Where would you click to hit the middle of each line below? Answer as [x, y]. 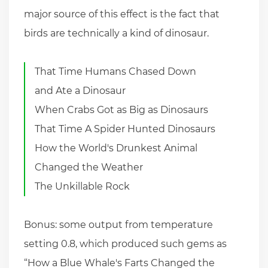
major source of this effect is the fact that [122, 14]
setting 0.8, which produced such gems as [125, 243]
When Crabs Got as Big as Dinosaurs [122, 109]
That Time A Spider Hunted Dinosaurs [125, 129]
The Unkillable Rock [83, 186]
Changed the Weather [89, 167]
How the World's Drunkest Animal [116, 148]
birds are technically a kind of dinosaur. [116, 33]
